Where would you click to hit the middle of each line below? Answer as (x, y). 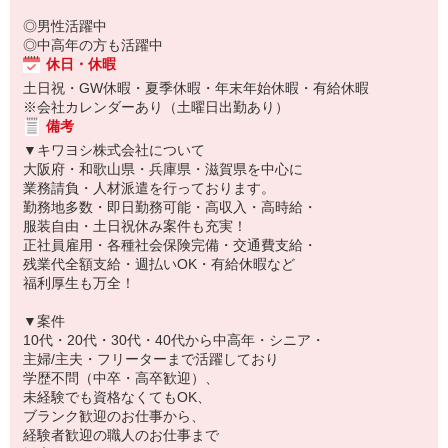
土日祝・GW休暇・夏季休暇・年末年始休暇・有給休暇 (196, 88)
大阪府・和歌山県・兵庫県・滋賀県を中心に (163, 169)
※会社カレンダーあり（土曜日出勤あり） (156, 107)
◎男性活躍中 (65, 26)
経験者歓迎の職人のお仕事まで (121, 435)
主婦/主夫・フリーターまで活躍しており (151, 359)
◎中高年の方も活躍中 (93, 45)
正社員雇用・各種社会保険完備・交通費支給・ (170, 245)
